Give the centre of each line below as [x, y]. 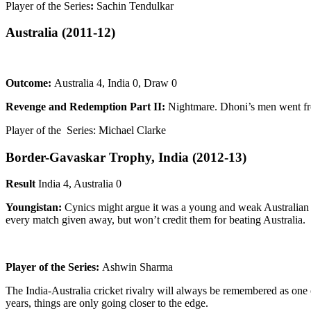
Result [20, 184]
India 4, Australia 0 [78, 184]
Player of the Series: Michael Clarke [86, 131]
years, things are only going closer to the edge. [107, 303]
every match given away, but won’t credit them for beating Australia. [155, 220]
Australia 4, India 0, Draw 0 [116, 83]
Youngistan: [35, 208]
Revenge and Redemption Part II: [87, 107]
